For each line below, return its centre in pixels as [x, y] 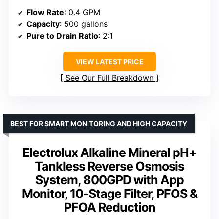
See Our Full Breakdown [109, 77]
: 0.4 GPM [82, 12]
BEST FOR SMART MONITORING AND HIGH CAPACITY [99, 123]
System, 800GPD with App [109, 180]
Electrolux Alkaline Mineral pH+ [109, 152]
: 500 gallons [84, 24]
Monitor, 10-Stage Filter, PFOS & [109, 193]
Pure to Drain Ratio [62, 35]
